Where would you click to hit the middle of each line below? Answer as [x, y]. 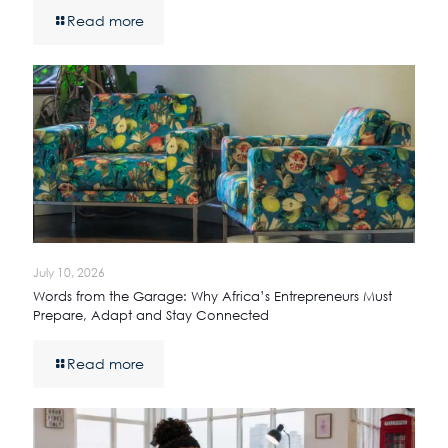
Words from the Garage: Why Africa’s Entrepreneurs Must [212, 295]
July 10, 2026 [69, 272]
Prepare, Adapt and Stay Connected [151, 314]
